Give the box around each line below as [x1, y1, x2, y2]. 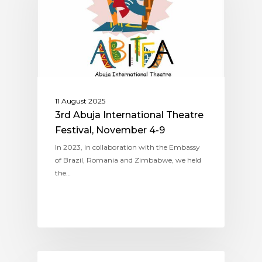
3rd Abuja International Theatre [55, 109, 204, 120]
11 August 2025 [55, 96, 105, 105]
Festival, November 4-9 [55, 124, 165, 136]
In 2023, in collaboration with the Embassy [55, 142, 200, 151]
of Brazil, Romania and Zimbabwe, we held [55, 155, 201, 164]
